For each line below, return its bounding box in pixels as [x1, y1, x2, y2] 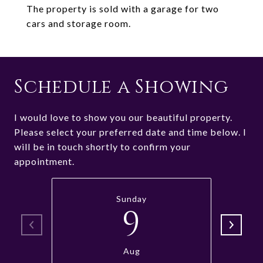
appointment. [14, 156, 75, 167]
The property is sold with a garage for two [26, 3, 219, 14]
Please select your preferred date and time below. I [14, 126, 247, 137]
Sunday [116, 194, 147, 204]
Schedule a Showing [14, 75, 229, 100]
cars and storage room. [26, 18, 131, 29]
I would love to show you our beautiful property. [14, 112, 232, 123]
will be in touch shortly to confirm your [14, 141, 191, 152]
